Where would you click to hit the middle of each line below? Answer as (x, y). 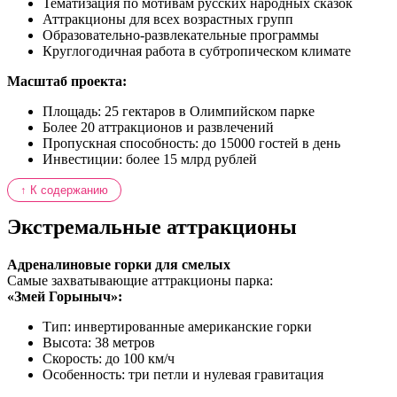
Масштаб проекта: (67, 82)
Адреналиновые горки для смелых (119, 265)
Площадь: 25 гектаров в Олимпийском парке (179, 112)
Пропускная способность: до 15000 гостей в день (191, 144)
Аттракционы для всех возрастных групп (168, 19)
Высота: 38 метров (99, 343)
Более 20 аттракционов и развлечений (158, 128)
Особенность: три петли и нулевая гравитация (183, 375)
